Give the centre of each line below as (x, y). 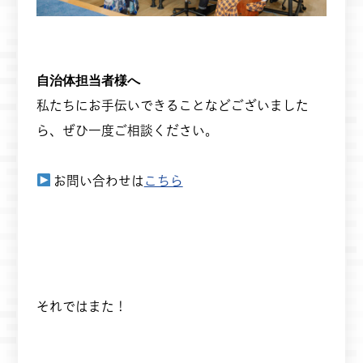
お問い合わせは (97, 180)
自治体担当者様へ (88, 79)
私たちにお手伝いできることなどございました (172, 105)
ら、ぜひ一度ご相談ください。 (127, 130)
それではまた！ (81, 305)
